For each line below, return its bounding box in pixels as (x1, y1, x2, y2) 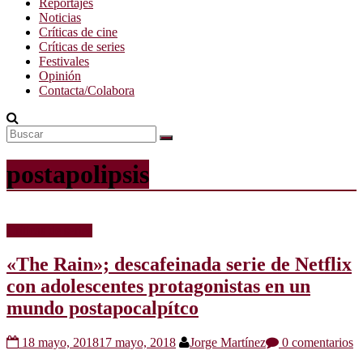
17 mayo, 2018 (99, 335, 176, 350)
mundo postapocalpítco (6, 297, 199, 319)
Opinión (39, 68, 81, 83)
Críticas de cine (39, 24, 117, 39)
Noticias (39, 10, 81, 24)
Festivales (39, 53, 89, 68)
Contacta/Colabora (39, 83, 135, 97)
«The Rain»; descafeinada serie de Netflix (6, 254, 352, 275)
